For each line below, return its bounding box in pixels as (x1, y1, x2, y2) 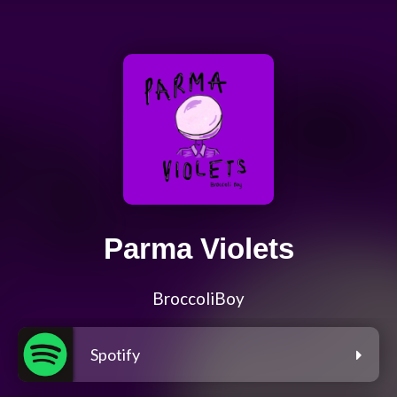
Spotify (90, 345, 140, 365)
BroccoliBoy (152, 289, 245, 309)
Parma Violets (103, 232, 294, 266)
